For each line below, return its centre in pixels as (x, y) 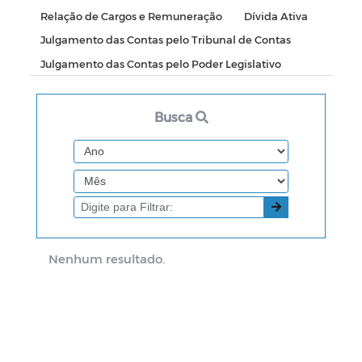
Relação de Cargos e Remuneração (131, 15)
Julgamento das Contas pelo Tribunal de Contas (165, 40)
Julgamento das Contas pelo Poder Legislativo (160, 63)
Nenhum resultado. (107, 259)
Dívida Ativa (276, 15)
